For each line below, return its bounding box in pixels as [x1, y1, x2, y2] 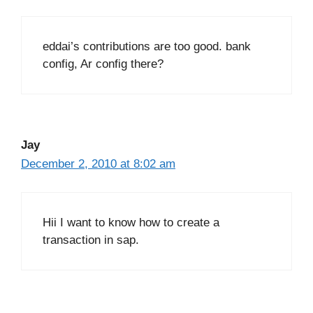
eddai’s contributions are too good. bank [43, 39, 251, 53]
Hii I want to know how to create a [43, 216, 219, 230]
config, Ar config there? [43, 57, 163, 71]
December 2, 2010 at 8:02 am [21, 156, 175, 170]
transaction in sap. [43, 233, 139, 247]
